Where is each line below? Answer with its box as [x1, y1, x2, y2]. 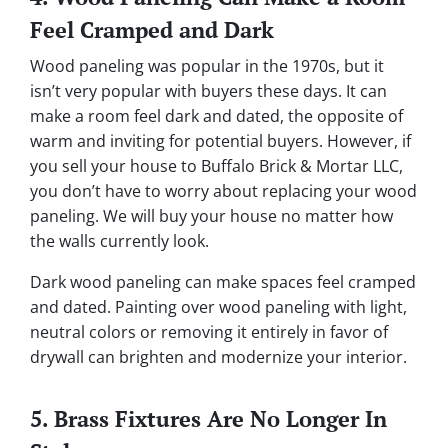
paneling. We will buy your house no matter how [30, 205, 393, 228]
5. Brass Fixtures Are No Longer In [30, 404, 387, 434]
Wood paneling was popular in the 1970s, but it [30, 55, 384, 78]
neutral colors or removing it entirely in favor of [30, 321, 388, 344]
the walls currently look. [30, 230, 213, 253]
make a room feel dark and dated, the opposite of [30, 105, 403, 128]
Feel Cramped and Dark [30, 15, 280, 45]
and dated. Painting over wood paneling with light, [30, 296, 407, 319]
